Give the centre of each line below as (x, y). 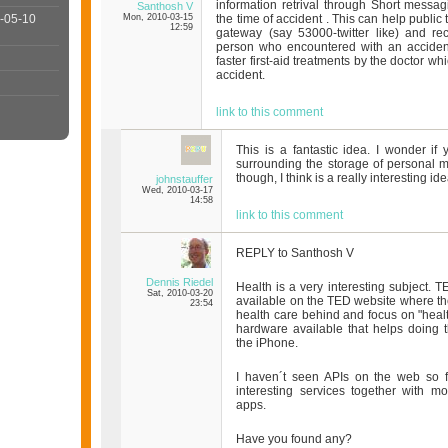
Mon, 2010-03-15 (158, 17)
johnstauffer (185, 179)
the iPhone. (267, 343)
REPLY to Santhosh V (295, 253)
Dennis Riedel (180, 282)
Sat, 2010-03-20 (180, 293)
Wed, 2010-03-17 (178, 190)
